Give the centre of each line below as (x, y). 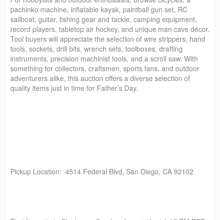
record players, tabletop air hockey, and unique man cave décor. (110, 29)
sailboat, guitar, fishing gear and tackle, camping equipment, (104, 19)
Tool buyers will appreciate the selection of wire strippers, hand (108, 39)
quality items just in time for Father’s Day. (74, 88)
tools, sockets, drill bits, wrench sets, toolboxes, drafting (96, 48)
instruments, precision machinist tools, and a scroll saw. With (104, 58)
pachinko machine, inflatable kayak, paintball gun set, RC (99, 9)
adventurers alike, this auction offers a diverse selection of (100, 78)
